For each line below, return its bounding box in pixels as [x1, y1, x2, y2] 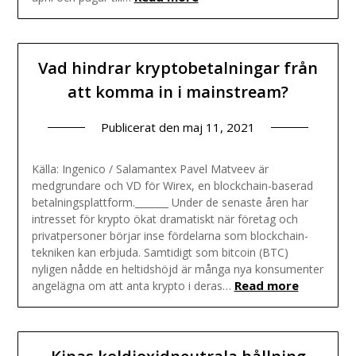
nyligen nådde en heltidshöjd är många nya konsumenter [31, 261, 323, 277]
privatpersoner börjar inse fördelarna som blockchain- [31, 228, 308, 244]
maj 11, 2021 [183, 119, 255, 136]
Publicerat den [101, 119, 183, 136]
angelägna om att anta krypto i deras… [31, 278, 231, 294]
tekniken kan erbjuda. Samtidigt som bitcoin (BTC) [31, 245, 288, 261]
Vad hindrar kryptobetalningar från [38, 57, 318, 79]
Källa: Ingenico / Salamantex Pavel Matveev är [31, 161, 269, 177]
